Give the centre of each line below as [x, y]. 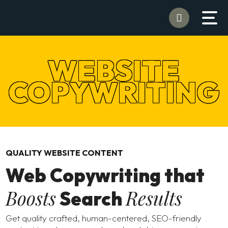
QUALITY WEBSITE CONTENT [65, 153]
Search [91, 199]
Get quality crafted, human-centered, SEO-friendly [104, 218]
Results [154, 198]
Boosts [31, 198]
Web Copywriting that [105, 176]
